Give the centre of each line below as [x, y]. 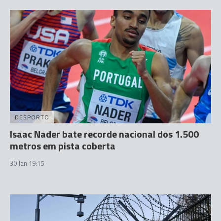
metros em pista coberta [63, 146]
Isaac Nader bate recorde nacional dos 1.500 [104, 134]
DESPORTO [32, 117]
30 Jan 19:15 [27, 163]
